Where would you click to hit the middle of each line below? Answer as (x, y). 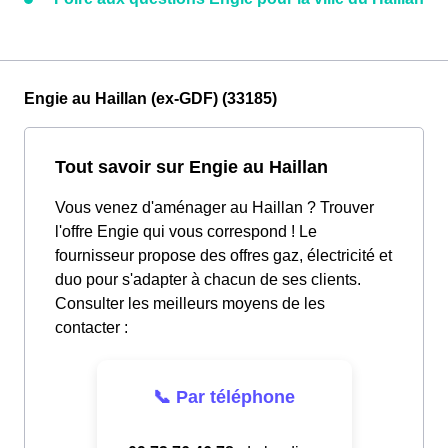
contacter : (91, 328)
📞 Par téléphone (224, 396)
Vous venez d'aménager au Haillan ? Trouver (214, 208)
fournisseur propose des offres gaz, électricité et (223, 256)
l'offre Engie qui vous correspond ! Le (186, 232)
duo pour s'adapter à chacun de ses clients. (208, 280)
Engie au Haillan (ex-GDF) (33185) (150, 99)
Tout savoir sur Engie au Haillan (191, 167)
